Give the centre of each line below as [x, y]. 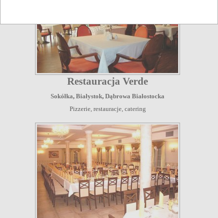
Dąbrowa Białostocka [135, 96]
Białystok [89, 96]
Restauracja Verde [108, 81]
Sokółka [62, 96]
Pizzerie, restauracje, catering [108, 109]
